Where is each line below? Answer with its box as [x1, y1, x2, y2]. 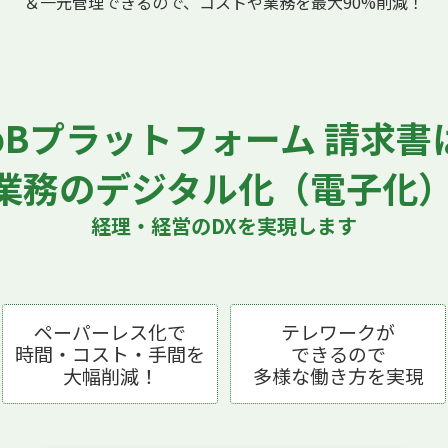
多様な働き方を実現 [252, 362, 424, 390]
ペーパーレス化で [34, 318, 186, 346]
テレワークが [281, 318, 395, 346]
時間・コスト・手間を [15, 340, 205, 368]
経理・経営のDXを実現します [91, 211, 357, 241]
